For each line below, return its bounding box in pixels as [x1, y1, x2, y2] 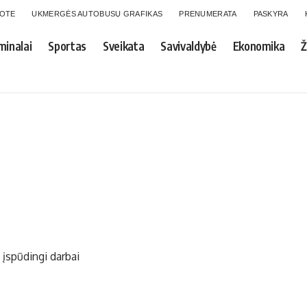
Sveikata [102, 38, 145, 53]
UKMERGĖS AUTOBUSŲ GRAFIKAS [32, 10, 163, 18]
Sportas [48, 38, 86, 53]
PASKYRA [253, 10, 288, 18]
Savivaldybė [160, 38, 217, 53]
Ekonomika [232, 38, 285, 53]
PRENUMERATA [179, 10, 237, 18]
